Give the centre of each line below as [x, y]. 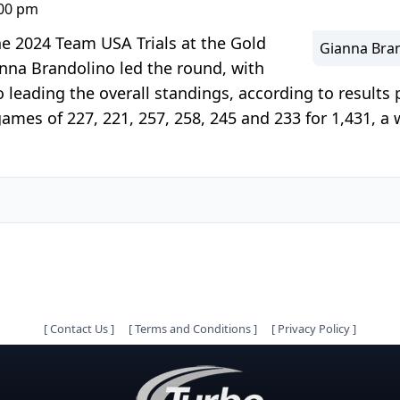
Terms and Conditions [193, 329]
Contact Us [79, 329]
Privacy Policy [314, 329]
